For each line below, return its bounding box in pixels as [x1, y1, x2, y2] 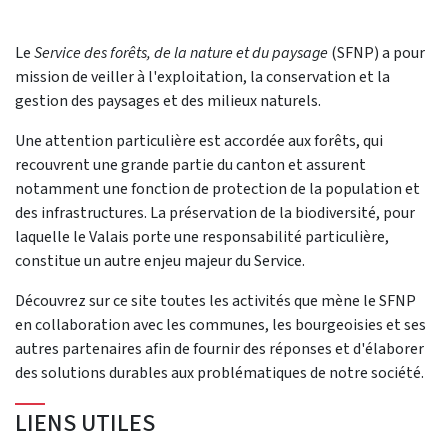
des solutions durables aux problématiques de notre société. [15, 361, 424, 383]
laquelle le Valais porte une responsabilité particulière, [15, 225, 389, 247]
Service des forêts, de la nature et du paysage [34, 41, 331, 63]
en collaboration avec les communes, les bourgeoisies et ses [15, 313, 426, 335]
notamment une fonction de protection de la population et [15, 177, 420, 199]
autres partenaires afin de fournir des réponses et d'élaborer [15, 337, 424, 359]
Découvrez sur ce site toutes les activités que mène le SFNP [15, 289, 416, 311]
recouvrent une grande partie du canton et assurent [15, 153, 366, 175]
